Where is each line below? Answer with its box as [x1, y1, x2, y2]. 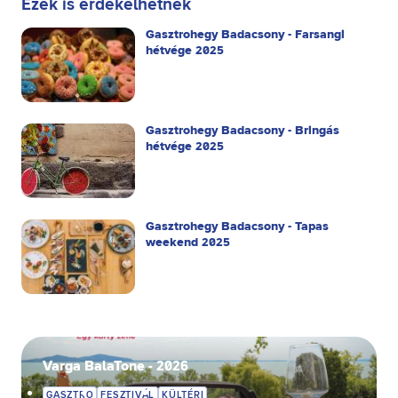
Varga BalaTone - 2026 [43, 356, 188, 376]
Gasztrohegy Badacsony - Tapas [146, 218, 329, 235]
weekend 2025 [146, 234, 230, 251]
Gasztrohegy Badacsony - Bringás [146, 122, 339, 139]
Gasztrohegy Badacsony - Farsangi [146, 26, 345, 44]
